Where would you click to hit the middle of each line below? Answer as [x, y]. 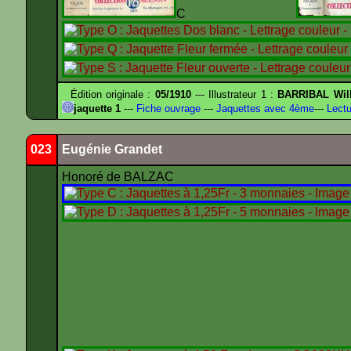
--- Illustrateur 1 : [234, 94]
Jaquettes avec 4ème [264, 109]
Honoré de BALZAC [119, 177]
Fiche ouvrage [167, 109]
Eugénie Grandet [112, 149]
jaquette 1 [97, 109]
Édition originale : [109, 94]
